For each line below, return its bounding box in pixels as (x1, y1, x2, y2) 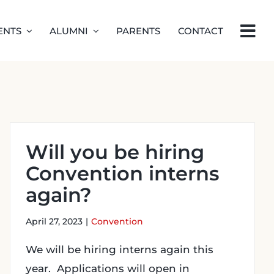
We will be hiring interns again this (26, 243, 213, 256)
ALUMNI (50, 24, 89, 37)
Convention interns (26, 161, 219, 185)
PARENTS (116, 24, 161, 37)
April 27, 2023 (26, 216, 83, 227)
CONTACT (177, 24, 223, 37)
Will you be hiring (26, 140, 204, 164)
